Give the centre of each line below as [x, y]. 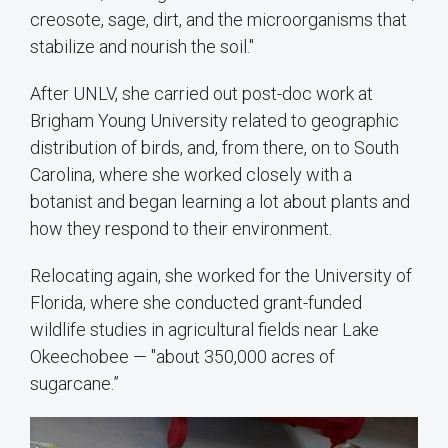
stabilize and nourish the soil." [142, 47]
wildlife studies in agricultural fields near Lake [204, 330]
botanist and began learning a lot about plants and [220, 202]
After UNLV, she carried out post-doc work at [201, 94]
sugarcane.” [74, 384]
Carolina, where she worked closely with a [191, 175]
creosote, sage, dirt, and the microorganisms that [218, 20]
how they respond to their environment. [181, 229]
